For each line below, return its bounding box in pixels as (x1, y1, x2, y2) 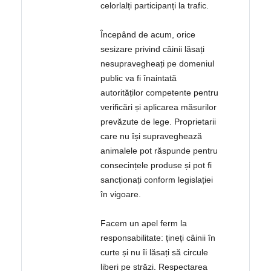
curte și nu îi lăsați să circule (100, 247, 209, 258)
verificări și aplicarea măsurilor (100, 102, 217, 113)
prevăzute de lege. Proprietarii (100, 117, 217, 127)
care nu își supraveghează (100, 131, 203, 142)
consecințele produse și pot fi (100, 160, 212, 171)
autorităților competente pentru (100, 88, 219, 98)
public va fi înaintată (100, 73, 177, 83)
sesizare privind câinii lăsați (100, 44, 205, 54)
